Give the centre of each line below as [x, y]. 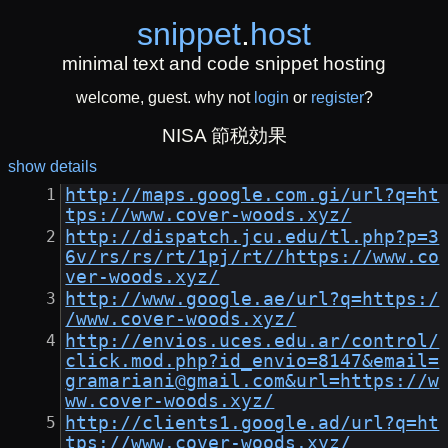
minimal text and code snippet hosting [224, 63]
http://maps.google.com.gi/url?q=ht [252, 195]
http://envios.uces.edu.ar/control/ [252, 341]
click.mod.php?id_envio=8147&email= [252, 361]
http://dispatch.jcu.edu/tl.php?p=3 [252, 237]
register [337, 98]
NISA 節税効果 [224, 136]
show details [52, 167]
